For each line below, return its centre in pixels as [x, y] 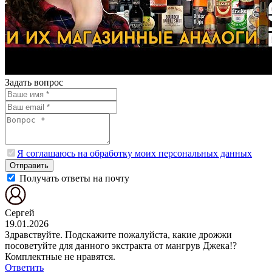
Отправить [29, 165]
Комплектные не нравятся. [60, 256]
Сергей [20, 212]
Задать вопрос [34, 82]
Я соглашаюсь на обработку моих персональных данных [134, 153]
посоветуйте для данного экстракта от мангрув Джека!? [121, 245]
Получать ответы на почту [74, 178]
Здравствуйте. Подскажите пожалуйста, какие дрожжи [118, 234]
